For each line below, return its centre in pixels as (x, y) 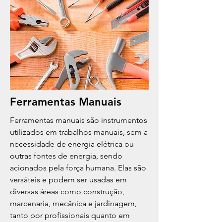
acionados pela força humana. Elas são (78, 168)
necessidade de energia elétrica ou (72, 144)
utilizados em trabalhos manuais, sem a (79, 132)
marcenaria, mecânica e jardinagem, (73, 203)
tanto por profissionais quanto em (70, 215)
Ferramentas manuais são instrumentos (79, 120)
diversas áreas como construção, (67, 192)
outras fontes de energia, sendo (66, 156)
